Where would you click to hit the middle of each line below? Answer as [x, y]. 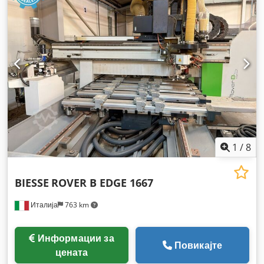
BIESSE [32, 183]
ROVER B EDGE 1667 [102, 183]
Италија [43, 205]
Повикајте [198, 245]
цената [72, 252]
